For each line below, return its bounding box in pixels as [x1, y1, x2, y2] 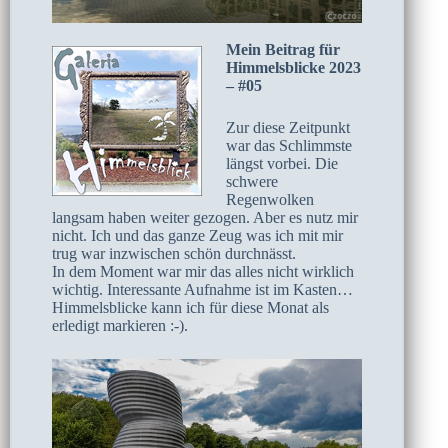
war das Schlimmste [226, 136, 352, 154]
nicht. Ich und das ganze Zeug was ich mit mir [52, 226, 343, 244]
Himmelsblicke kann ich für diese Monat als [52, 298, 329, 316]
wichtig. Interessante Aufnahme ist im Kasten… [52, 280, 353, 298]
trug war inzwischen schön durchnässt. [52, 244, 296, 262]
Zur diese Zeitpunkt [226, 118, 350, 136]
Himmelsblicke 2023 [226, 58, 361, 76]
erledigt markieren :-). [52, 316, 188, 334]
